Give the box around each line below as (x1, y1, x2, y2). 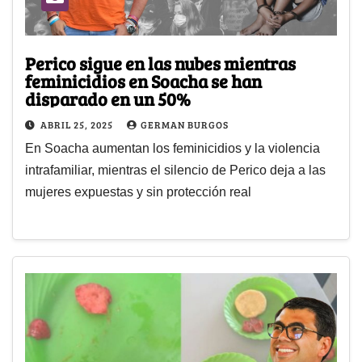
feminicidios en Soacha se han (25, 68, 262, 93)
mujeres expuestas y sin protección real (25, 184, 251, 199)
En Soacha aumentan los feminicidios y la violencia (25, 141, 320, 155)
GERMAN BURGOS (141, 117, 229, 131)
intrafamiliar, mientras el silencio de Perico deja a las (25, 162, 326, 177)
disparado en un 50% (25, 86, 191, 111)
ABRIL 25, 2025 (40, 117, 116, 131)
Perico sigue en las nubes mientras (25, 50, 296, 75)
